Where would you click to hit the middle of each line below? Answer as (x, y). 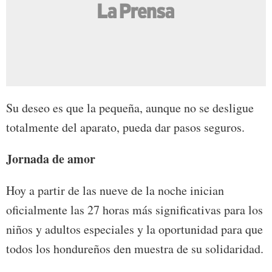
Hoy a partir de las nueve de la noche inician (115, 190)
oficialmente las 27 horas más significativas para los (134, 209)
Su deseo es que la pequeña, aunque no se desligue (130, 107)
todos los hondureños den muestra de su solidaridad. (135, 248)
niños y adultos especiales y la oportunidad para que (134, 229)
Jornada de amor (51, 158)
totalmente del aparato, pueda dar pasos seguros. (125, 127)
